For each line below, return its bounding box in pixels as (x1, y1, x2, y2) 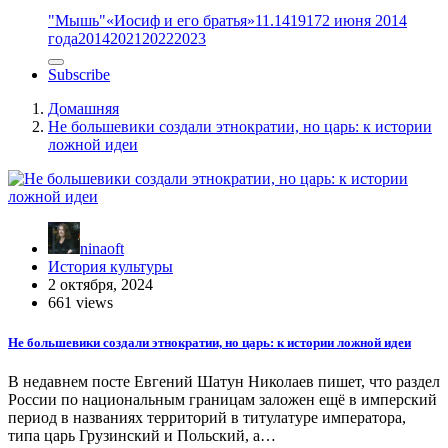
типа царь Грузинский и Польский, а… (8, 426, 276, 444)
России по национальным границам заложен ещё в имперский (8, 390, 437, 408)
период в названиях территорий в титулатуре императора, (8, 408, 406, 426)
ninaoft (80, 240, 124, 258)
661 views (48, 294, 113, 312)
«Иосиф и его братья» (106, 12, 255, 30)
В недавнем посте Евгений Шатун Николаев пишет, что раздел (8, 372, 440, 390)
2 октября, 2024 (48, 276, 153, 294)
